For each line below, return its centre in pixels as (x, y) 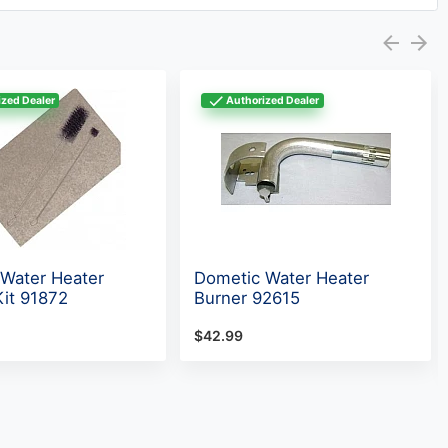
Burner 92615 (247, 298)
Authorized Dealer (273, 100)
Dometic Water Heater (282, 278)
